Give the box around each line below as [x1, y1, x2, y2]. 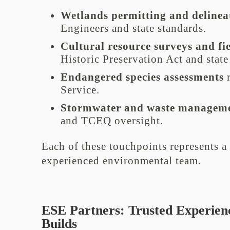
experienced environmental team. [41, 155, 201, 167]
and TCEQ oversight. [60, 114, 163, 127]
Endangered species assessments [60, 71, 224, 83]
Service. [60, 84, 100, 96]
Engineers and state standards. [60, 22, 206, 34]
